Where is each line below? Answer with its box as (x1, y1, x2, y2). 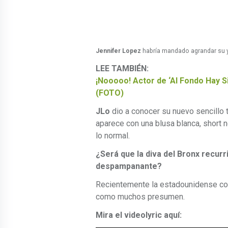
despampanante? (96, 161, 162, 172)
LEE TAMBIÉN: (96, 64, 151, 74)
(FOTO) (96, 88, 124, 98)
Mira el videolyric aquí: (96, 210, 182, 220)
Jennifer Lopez (96, 47, 141, 55)
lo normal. (96, 131, 130, 141)
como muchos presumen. (96, 192, 185, 202)
